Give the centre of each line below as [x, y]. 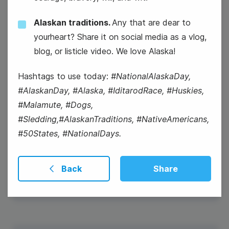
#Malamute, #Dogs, [55, 105]
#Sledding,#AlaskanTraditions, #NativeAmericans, [113, 119]
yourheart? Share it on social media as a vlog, [120, 37]
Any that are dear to [151, 22]
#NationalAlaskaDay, [151, 76]
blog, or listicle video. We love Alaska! [105, 51]
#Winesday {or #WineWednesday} [139, 155]
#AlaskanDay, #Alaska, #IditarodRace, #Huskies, [111, 90]
